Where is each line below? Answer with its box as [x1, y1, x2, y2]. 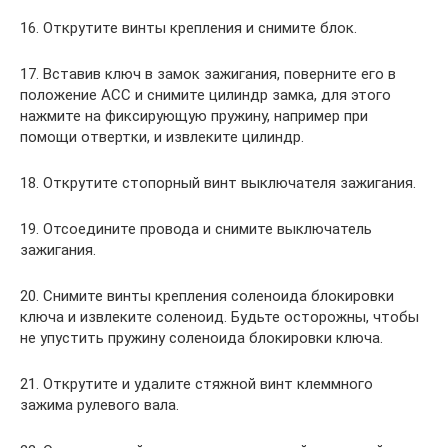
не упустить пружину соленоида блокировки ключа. [20, 329, 383, 348]
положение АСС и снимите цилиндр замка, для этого [20, 86, 391, 105]
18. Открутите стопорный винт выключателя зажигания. [20, 174, 416, 193]
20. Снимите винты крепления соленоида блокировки [20, 287, 394, 306]
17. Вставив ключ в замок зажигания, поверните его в [20, 65, 396, 84]
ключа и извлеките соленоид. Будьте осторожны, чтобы [20, 308, 419, 327]
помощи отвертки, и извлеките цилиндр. [20, 128, 304, 147]
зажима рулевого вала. [20, 396, 179, 415]
